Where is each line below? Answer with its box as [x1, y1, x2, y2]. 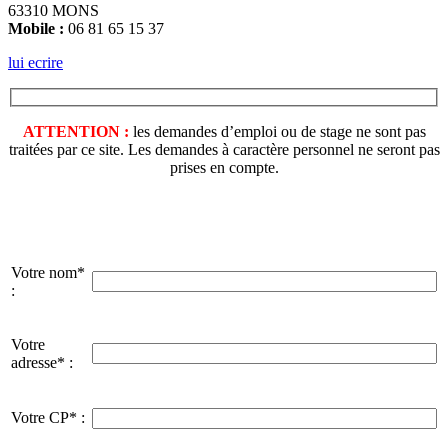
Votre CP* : [11, 409, 85, 427]
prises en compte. [169, 159, 279, 177]
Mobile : [8, 19, 64, 37]
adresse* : [11, 354, 73, 372]
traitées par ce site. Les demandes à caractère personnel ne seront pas [8, 141, 440, 159]
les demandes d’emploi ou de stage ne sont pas [128, 123, 426, 141]
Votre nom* [11, 264, 85, 282]
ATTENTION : [22, 123, 129, 141]
